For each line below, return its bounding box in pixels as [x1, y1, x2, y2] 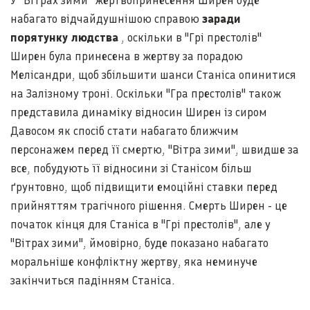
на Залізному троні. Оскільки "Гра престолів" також [10, 86, 281, 100]
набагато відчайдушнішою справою [10, 12, 202, 26]
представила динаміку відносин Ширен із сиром [10, 105, 267, 119]
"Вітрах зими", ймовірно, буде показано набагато [10, 236, 268, 250]
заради [202, 12, 241, 26]
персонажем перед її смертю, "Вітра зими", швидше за [10, 143, 299, 156]
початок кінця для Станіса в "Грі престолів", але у [10, 217, 271, 231]
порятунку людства [10, 30, 118, 44]
